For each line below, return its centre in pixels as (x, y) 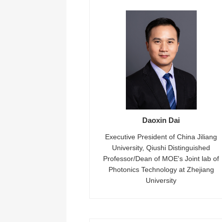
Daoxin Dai (161, 120)
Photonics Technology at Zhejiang (161, 169)
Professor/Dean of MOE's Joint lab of (161, 159)
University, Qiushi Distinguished (161, 148)
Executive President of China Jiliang (161, 137)
